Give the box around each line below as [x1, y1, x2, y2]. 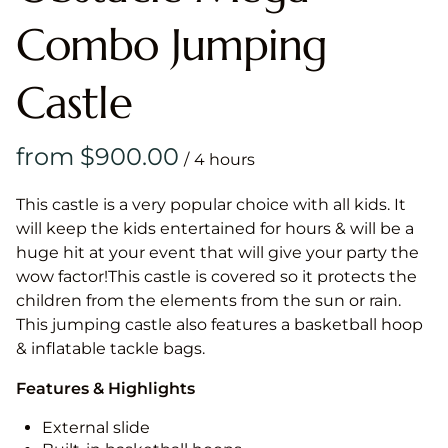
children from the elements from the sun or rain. [16, 290, 401, 310]
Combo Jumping [16, 16, 328, 72]
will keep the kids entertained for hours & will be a [16, 218, 414, 238]
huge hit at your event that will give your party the [16, 242, 419, 262]
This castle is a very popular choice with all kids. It [16, 194, 406, 214]
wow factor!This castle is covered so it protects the [16, 266, 417, 286]
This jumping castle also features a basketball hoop [16, 314, 423, 334]
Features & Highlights [16, 378, 195, 398]
